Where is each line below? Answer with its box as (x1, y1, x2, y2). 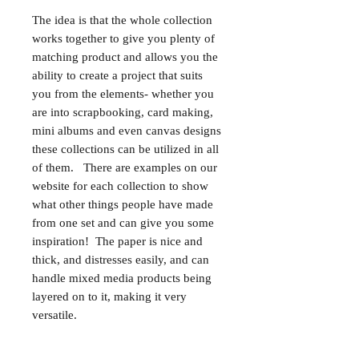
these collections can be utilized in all (32, 143, 219, 155)
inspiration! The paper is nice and (32, 235, 203, 248)
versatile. (32, 309, 77, 321)
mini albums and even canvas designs (32, 124, 221, 137)
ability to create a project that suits (32, 69, 203, 82)
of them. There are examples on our (32, 161, 217, 174)
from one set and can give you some (32, 216, 214, 229)
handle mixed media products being (32, 272, 212, 284)
